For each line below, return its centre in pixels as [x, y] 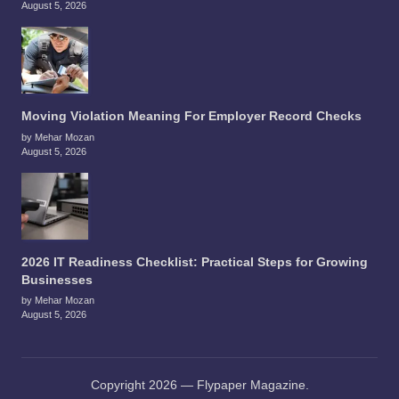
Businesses [57, 280]
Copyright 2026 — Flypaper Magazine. [199, 386]
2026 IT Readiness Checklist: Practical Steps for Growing [195, 262]
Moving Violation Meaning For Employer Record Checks [191, 116]
